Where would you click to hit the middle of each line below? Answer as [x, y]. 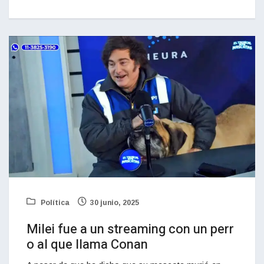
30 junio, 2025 [115, 202]
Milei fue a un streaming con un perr [130, 229]
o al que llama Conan [87, 244]
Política [54, 202]
